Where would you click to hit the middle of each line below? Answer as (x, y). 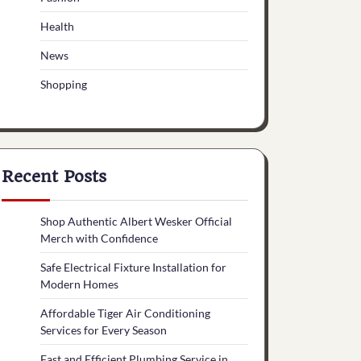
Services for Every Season (104, 330)
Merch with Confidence (99, 238)
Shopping (64, 84)
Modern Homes (79, 284)
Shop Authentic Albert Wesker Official (136, 221)
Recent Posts (54, 176)
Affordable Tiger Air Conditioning (125, 313)
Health (57, 26)
